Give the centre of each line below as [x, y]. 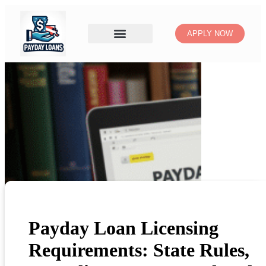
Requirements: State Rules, [139, 250]
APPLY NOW [210, 33]
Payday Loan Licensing [123, 228]
